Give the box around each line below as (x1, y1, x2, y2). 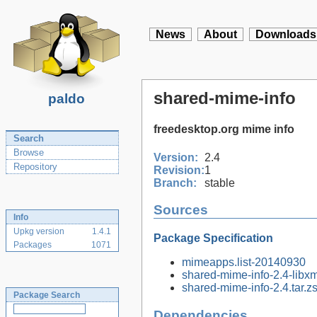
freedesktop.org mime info (154, 123, 294, 136)
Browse (13, 147, 44, 158)
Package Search (13, 290, 80, 300)
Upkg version (13, 226, 64, 236)
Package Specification (154, 231, 273, 244)
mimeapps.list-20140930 (182, 255, 306, 268)
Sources (154, 202, 208, 218)
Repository (13, 161, 57, 172)
